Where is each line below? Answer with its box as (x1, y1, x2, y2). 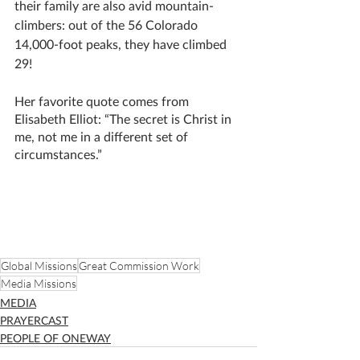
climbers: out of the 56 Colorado (14, 17, 201, 32)
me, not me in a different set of (14, 129, 191, 144)
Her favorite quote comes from (14, 93, 192, 108)
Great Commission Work (79, 259, 199, 272)
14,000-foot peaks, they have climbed (14, 36, 230, 51)
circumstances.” (14, 146, 102, 162)
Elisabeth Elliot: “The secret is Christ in (14, 111, 235, 126)
